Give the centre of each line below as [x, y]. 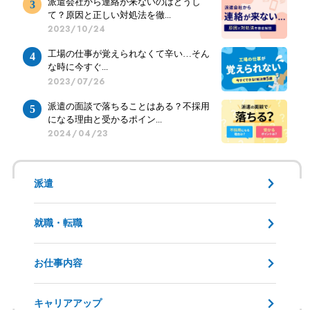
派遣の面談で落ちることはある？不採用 [128, 106]
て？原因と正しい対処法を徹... [109, 15]
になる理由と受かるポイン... [104, 119]
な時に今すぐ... [77, 67]
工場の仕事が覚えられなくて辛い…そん [128, 54]
